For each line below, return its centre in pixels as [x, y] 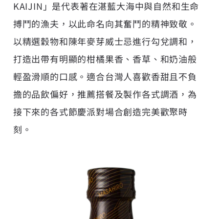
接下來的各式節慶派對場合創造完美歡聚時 [100, 112]
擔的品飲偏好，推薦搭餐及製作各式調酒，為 [105, 94]
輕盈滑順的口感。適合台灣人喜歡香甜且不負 [105, 77]
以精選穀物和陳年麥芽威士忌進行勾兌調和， [105, 41]
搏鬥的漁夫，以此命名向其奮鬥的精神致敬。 [105, 24]
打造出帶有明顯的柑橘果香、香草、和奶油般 [105, 59]
